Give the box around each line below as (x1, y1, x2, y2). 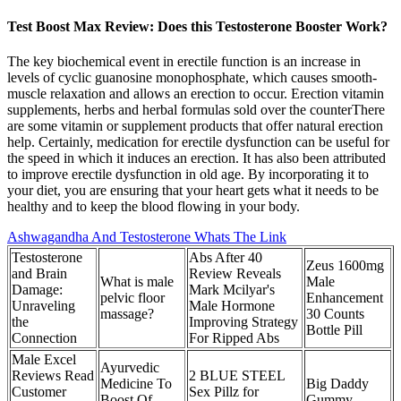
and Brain (12, 266, 67, 281)
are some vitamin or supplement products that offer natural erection (7, 118, 383, 133)
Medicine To (100, 376, 172, 391)
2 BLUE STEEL (189, 368, 286, 383)
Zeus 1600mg (306, 258, 384, 273)
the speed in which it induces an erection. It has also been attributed (7, 150, 386, 166)
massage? (100, 306, 154, 321)
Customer (12, 384, 66, 399)
